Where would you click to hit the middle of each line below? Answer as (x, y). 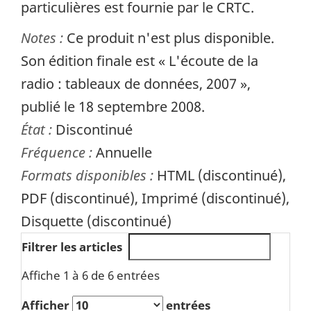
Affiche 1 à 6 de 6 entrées (91, 276)
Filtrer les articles (72, 247)
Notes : (44, 38)
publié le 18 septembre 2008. (113, 107)
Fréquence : (58, 153)
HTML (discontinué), (221, 176)
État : (38, 130)
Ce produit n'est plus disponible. (170, 38)
